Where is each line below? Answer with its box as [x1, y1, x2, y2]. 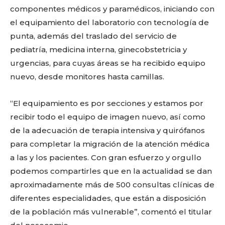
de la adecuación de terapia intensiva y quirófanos [10, 126, 205, 135]
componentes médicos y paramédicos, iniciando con [10, 4, 214, 14]
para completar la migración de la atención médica [10, 139, 209, 149]
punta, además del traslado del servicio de [10, 31, 177, 41]
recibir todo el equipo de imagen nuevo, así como [10, 112, 205, 122]
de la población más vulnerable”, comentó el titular [10, 207, 212, 216]
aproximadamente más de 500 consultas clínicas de [10, 180, 214, 189]
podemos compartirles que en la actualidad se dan [10, 166, 212, 176]
